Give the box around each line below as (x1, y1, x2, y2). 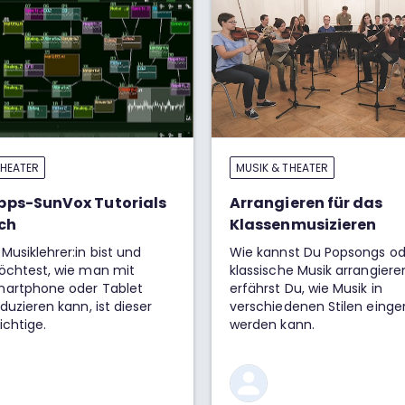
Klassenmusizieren (230, 214, 377, 235)
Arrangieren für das (230, 193, 383, 213)
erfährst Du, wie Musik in (230, 279, 382, 297)
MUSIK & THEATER (236, 160, 328, 175)
